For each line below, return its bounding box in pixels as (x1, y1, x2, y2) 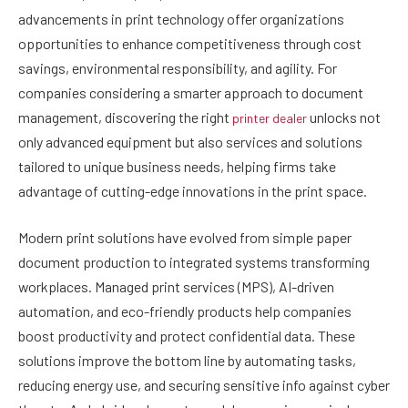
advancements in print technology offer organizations (18, 9, 344, 27)
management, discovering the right (18, 107, 232, 126)
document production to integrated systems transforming (18, 253, 370, 271)
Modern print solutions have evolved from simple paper (18, 229, 352, 247)
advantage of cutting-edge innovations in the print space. (18, 181, 367, 199)
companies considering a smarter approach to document (18, 83, 363, 101)
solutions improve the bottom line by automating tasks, (18, 352, 356, 370)
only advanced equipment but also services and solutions (18, 132, 362, 150)
